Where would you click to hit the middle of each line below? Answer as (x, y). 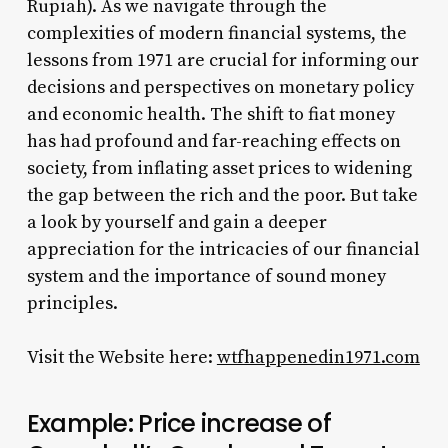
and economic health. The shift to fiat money (210, 114)
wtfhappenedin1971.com (318, 357)
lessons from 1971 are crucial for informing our (222, 60)
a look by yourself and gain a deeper (176, 222)
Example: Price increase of (178, 423)
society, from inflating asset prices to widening (219, 168)
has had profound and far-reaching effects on (213, 141)
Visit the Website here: (121, 357)
